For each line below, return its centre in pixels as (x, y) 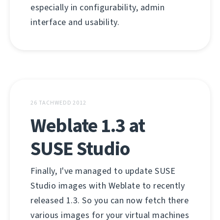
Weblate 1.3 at (88, 125)
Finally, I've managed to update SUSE (103, 171)
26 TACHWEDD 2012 (58, 103)
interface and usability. (75, 22)
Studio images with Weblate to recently (108, 186)
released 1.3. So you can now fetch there (110, 200)
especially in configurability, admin (97, 7)
